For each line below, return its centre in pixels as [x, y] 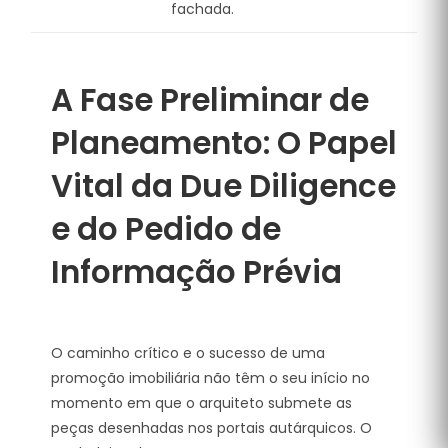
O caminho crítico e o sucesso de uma [188, 352]
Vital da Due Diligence [223, 186]
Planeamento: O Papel [224, 143]
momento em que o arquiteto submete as [201, 402]
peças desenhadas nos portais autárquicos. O [211, 427]
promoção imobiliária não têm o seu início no [210, 377]
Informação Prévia [196, 272]
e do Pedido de [166, 229]
